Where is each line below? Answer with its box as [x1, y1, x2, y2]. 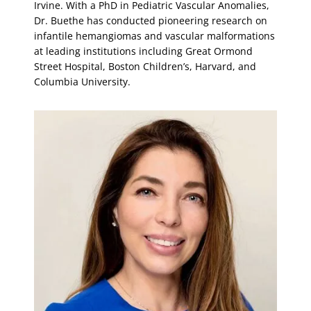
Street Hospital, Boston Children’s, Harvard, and [34, 60, 257, 74]
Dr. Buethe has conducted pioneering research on [34, 14, 268, 28]
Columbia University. [34, 75, 131, 89]
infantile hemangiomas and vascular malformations [34, 29, 276, 43]
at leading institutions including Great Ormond [34, 44, 253, 58]
